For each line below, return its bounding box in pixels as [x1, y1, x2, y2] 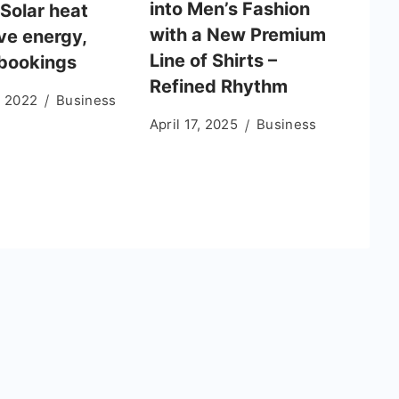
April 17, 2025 [149, 116, 239, 134]
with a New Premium [149, 24, 326, 46]
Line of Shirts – [149, 50, 277, 72]
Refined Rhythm [149, 76, 288, 98]
